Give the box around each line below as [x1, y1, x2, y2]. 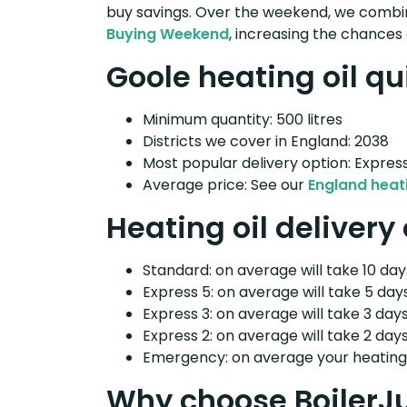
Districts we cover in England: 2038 [143, 130, 389, 152]
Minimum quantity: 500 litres [143, 108, 342, 130]
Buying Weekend [106, 23, 229, 45]
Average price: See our [143, 174, 308, 195]
